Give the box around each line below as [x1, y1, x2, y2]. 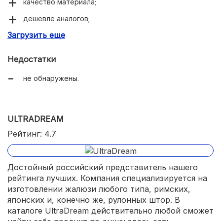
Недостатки [7, 54, 56, 65]
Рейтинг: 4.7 [7, 129, 56, 139]
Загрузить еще [7, 30, 65, 40]
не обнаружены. [23, 74, 79, 83]
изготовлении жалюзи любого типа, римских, [7, 184, 190, 194]
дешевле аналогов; [23, 14, 90, 23]
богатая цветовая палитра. [23, 31, 117, 40]
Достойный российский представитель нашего [7, 162, 198, 172]
